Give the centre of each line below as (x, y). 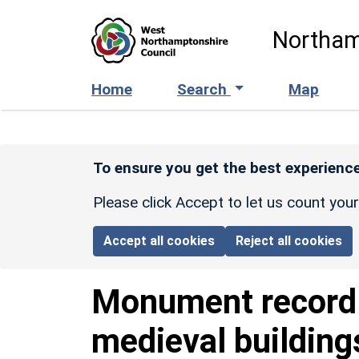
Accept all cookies (159, 240)
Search (204, 89)
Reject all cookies (289, 240)
